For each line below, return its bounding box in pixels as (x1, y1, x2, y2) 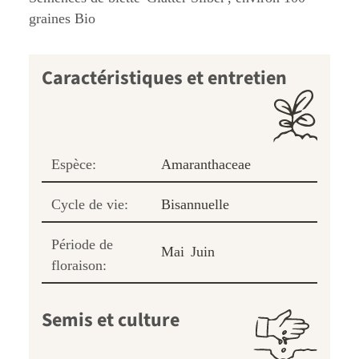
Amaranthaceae (161, 156, 251, 173)
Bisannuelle (161, 196, 229, 213)
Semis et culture (42, 306, 179, 335)
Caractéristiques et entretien (42, 64, 287, 93)
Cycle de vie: (51, 196, 128, 213)
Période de (51, 236, 113, 253)
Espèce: (51, 156, 96, 173)
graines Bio (29, 10, 95, 27)
